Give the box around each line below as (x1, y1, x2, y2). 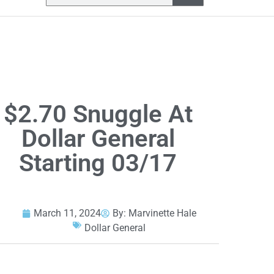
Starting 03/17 (19, 149, 177, 178)
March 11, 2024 (34, 207, 102, 220)
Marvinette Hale (128, 207, 197, 220)
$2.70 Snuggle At (3, 100, 193, 129)
